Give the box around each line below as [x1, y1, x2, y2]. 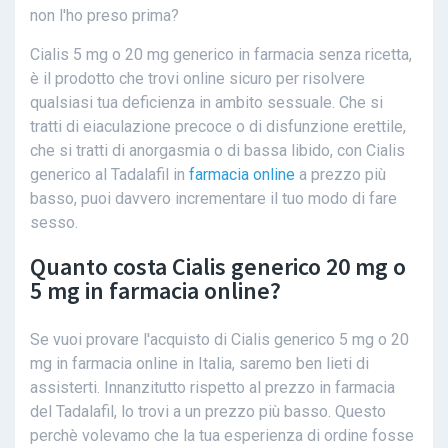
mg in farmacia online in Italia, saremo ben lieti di [30, 354, 369, 374]
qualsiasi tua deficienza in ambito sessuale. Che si [30, 93, 383, 113]
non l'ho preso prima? [30, 6, 179, 26]
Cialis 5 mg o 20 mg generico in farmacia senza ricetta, [30, 45, 412, 65]
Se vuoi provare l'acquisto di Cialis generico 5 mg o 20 [30, 330, 409, 350]
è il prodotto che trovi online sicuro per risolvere [30, 69, 365, 89]
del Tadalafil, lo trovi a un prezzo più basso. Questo [30, 402, 386, 422]
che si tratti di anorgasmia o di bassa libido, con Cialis [30, 141, 405, 161]
